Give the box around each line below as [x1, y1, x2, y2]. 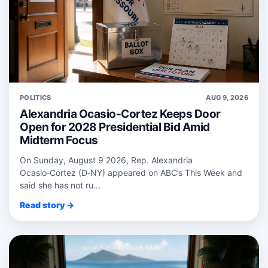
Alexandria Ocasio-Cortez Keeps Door [20, 107, 221, 121]
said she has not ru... [20, 180, 100, 191]
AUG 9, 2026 [206, 93, 248, 102]
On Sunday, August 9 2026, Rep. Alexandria [20, 155, 193, 166]
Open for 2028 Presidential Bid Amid [20, 120, 210, 135]
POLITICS [20, 93, 51, 102]
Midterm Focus [20, 133, 98, 148]
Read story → [20, 200, 74, 211]
